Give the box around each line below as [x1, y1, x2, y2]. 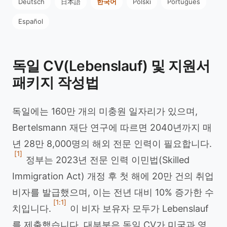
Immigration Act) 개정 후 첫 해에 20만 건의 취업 [12, 171, 214, 181]
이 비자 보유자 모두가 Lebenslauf [67, 203, 209, 214]
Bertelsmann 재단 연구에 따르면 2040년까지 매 [12, 122, 212, 133]
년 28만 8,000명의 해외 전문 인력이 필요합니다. [12, 138, 212, 149]
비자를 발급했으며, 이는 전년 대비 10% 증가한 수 [12, 187, 214, 198]
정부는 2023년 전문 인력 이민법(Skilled [23, 155, 190, 165]
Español [18, 17, 43, 25]
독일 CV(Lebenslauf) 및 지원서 [12, 57, 210, 74]
